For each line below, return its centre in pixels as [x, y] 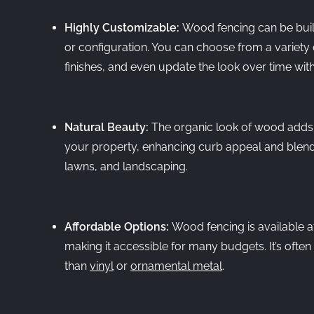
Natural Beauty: [108, 127]
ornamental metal [176, 266]
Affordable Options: [118, 227]
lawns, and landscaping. [126, 166]
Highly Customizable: [123, 28]
